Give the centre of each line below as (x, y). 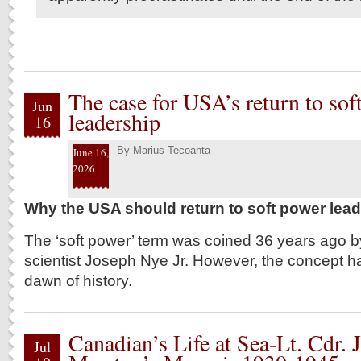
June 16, (91, 152)
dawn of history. (78, 280)
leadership (114, 122)
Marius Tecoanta (172, 150)
